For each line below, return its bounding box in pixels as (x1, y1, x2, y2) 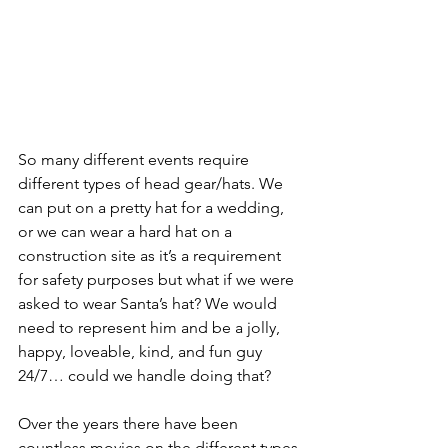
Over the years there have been (18, 414, 242, 433)
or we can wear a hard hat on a (18, 222, 236, 241)
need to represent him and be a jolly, (18, 318, 284, 337)
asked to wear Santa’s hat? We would (18, 294, 281, 313)
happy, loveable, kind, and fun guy (18, 342, 266, 361)
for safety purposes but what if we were (18, 270, 298, 289)
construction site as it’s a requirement (18, 246, 285, 265)
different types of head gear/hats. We (18, 174, 287, 193)
